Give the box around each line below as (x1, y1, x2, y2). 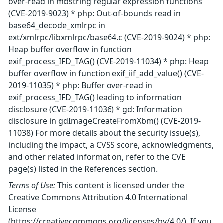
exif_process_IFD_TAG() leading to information (8, 91, 182, 103)
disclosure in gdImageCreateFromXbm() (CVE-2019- (8, 115, 201, 126)
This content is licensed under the (55, 179, 184, 191)
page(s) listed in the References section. (8, 163, 158, 174)
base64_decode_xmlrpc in (8, 19, 105, 31)
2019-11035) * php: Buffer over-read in (8, 79, 152, 91)
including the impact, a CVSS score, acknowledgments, (8, 139, 214, 150)
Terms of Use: (8, 179, 55, 191)
